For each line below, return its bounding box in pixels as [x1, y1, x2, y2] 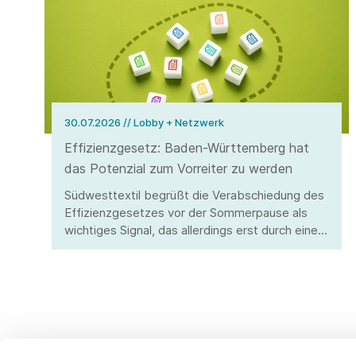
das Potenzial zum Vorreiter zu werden [64, 161, 292, 177]
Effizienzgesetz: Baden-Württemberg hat [64, 140, 310, 157]
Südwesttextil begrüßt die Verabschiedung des [64, 188, 324, 203]
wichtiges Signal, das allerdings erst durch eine [64, 222, 318, 238]
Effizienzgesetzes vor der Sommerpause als [64, 205, 308, 221]
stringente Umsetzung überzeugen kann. [64, 240, 288, 256]
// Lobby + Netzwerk [123, 116, 224, 130]
